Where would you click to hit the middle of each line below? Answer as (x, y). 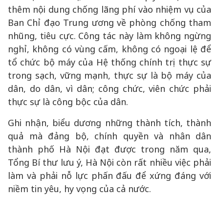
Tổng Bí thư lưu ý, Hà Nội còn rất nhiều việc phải (109, 162)
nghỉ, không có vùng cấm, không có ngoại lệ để (109, 49)
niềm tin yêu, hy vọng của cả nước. (79, 189)
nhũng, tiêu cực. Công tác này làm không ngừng (109, 36)
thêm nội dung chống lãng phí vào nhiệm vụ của (109, 9)
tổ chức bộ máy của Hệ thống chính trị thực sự (109, 62)
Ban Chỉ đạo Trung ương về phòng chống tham (109, 22)
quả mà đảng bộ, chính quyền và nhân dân (109, 136)
